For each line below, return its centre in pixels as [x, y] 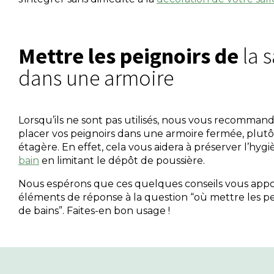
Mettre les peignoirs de [137, 56]
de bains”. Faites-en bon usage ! [94, 211]
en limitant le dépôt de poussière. [123, 161]
